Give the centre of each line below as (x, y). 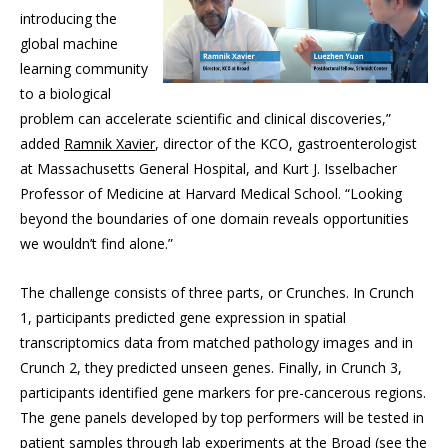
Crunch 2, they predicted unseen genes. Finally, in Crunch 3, (211, 368)
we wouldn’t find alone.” (96, 244)
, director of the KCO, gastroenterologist (286, 144)
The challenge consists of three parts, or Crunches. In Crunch (217, 293)
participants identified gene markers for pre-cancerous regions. (223, 393)
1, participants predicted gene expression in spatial (183, 318)
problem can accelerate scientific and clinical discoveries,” (205, 119)
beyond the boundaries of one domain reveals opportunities (214, 219)
